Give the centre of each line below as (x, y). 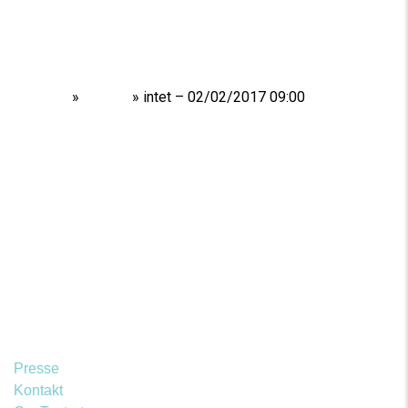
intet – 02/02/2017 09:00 (224, 97)
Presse (36, 368)
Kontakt (38, 390)
